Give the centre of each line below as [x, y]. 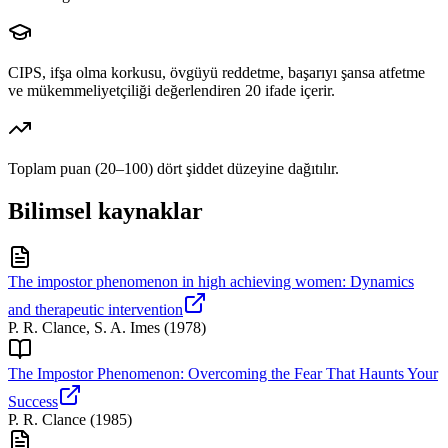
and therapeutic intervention [95, 309]
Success [33, 401]
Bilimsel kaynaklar [105, 210]
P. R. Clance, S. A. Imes [84, 327]
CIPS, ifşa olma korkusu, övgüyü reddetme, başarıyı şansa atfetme [216, 73]
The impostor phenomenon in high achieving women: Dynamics [211, 281]
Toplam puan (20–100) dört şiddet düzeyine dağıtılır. [173, 169]
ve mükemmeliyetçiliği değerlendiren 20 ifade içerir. [171, 91]
